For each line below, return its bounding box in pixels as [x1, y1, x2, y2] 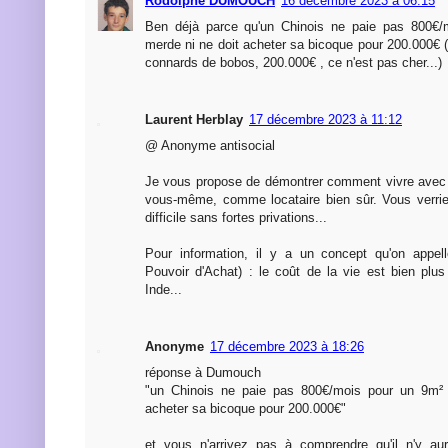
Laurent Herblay [145, 112, 243, 128]
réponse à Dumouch [145, 365, 261, 381]
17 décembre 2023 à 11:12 [249, 112, 402, 128]
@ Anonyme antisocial [145, 138, 275, 154]
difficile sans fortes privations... [145, 210, 327, 226]
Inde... [145, 282, 182, 298]
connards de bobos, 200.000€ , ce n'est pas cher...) [145, 55, 442, 71]
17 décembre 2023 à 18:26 [210, 339, 364, 355]
